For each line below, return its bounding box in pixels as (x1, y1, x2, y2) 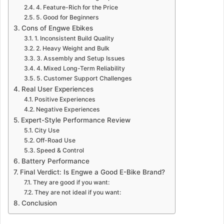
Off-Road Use (35, 136, 75, 144)
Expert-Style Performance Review (20, 116, 130, 124)
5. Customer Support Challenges (36, 74, 132, 82)
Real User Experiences (21, 85, 93, 93)
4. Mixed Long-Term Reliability (36, 64, 125, 72)
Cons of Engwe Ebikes (21, 24, 93, 32)
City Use (34, 126, 59, 134)
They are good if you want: (32, 178, 109, 186)
